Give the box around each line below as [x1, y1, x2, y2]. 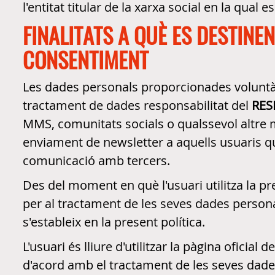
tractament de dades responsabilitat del [23, 97, 252, 114]
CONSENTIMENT [23, 43, 149, 76]
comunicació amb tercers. [23, 152, 170, 169]
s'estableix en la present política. [23, 214, 205, 230]
